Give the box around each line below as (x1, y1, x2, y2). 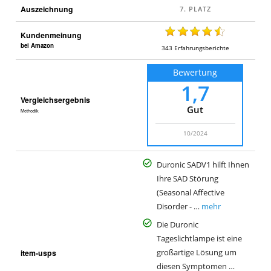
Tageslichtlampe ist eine (156, 233, 242, 244)
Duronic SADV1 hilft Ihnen (156, 159, 249, 170)
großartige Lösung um (156, 247, 237, 258)
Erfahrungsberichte (174, 44, 229, 53)
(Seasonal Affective (156, 187, 224, 198)
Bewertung (173, 67, 218, 78)
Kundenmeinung (20, 29, 82, 41)
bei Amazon (20, 41, 54, 50)
